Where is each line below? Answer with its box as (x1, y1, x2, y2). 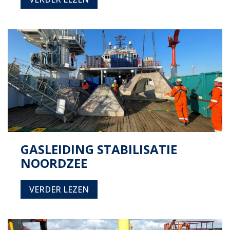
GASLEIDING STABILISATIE (21, 141, 177, 158)
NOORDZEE (21, 155, 87, 171)
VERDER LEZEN (29, 184, 89, 195)
